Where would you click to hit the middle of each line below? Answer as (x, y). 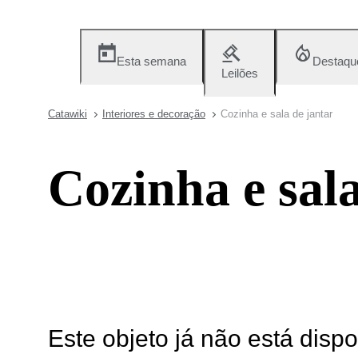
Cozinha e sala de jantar (276, 114)
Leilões (240, 73)
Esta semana (151, 61)
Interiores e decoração (154, 114)
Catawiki (68, 114)
